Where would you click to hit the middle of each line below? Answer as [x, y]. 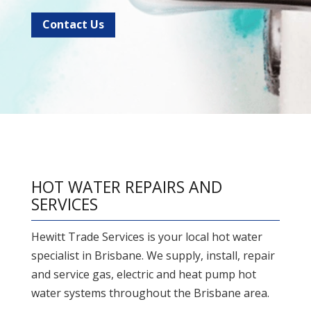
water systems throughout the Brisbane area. [150, 293]
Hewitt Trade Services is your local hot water [146, 237]
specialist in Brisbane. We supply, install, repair [153, 256]
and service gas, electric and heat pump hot [143, 275]
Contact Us [73, 25]
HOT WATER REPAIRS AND [126, 187]
